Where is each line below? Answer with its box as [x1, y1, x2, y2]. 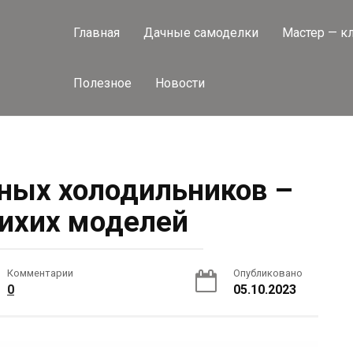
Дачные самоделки [143, 25, 259, 40]
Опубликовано [233, 267, 303, 279]
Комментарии [7, 267, 73, 279]
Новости [155, 76, 206, 91]
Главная [73, 25, 121, 40]
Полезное [73, 76, 132, 91]
